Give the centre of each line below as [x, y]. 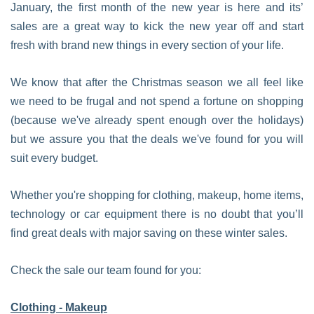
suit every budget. [54, 158]
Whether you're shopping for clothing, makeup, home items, [157, 195]
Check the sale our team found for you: [106, 270]
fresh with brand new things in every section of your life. [147, 45]
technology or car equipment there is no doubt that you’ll [157, 214]
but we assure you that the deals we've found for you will [157, 139]
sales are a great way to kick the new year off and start [157, 26]
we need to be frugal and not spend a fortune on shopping [157, 101]
